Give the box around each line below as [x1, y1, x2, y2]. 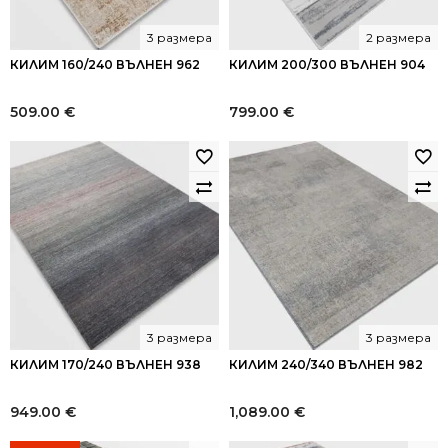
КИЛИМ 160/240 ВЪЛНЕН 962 [10, 57, 200, 72]
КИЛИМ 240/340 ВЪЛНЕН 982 [229, 357, 423, 372]
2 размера [366, 30, 431, 45]
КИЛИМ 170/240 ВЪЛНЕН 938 [10, 357, 201, 372]
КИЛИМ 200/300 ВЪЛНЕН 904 [229, 57, 425, 72]
